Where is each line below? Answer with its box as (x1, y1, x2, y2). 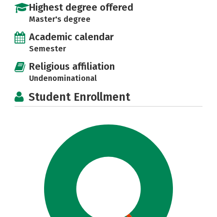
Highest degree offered (29, 1, 133, 13)
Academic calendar (29, 31, 114, 43)
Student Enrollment (29, 90, 130, 104)
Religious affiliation (29, 61, 115, 72)
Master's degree (29, 15, 91, 24)
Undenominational (29, 74, 97, 83)
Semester (29, 44, 66, 53)
